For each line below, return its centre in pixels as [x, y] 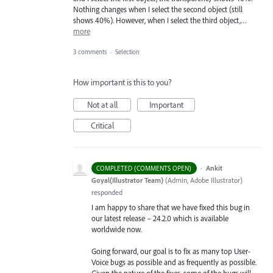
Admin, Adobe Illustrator [204, 180]
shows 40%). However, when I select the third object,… [160, 20]
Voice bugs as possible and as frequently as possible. [174, 262]
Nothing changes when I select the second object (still [158, 9]
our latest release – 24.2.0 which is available [160, 218]
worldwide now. [117, 229]
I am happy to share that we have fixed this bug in [171, 207]
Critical [102, 125]
